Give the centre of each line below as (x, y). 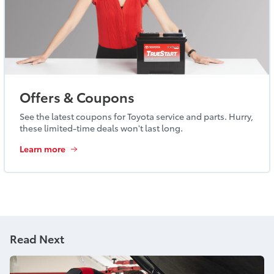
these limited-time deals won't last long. (102, 128)
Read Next (37, 238)
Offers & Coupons (77, 96)
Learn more (43, 148)
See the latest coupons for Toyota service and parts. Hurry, (136, 116)
